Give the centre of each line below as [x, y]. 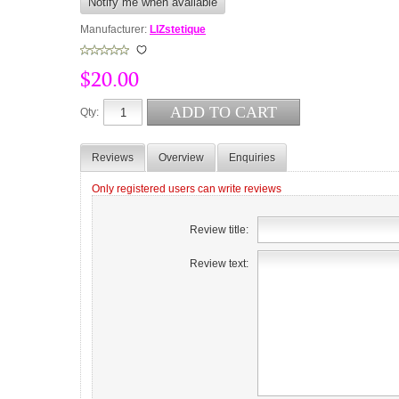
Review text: [219, 264]
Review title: [219, 230]
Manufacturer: [114, 29]
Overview [181, 158]
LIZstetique [178, 29]
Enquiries [252, 158]
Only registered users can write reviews [187, 189]
